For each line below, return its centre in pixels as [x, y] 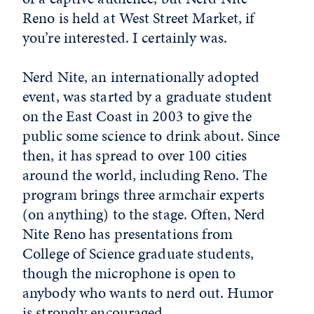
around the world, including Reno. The [145, 175]
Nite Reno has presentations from [128, 234]
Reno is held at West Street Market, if [139, 18]
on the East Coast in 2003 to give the [137, 116]
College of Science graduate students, [138, 253]
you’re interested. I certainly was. [125, 37]
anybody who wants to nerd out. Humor [148, 293]
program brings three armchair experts [144, 194]
